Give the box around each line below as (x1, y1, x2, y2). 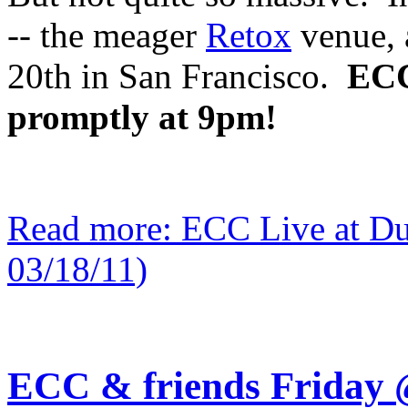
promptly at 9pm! (7, 97, 277, 137)
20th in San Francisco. (7, 56, 347, 96)
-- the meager (7, 15, 206, 55)
